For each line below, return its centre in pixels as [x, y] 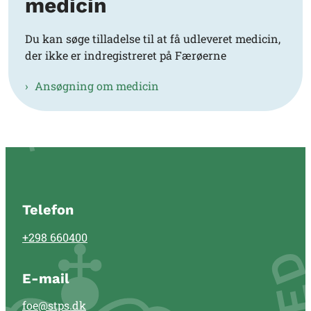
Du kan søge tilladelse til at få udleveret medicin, [153, 38]
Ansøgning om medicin [97, 85]
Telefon [48, 209]
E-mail [46, 279]
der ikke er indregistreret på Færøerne [126, 55]
